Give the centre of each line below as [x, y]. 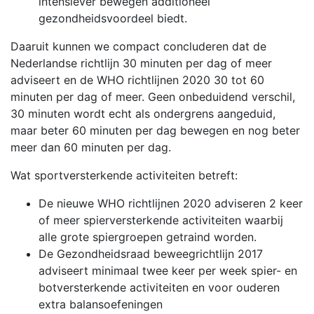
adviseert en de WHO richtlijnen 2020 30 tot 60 [137, 80]
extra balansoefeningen [101, 304]
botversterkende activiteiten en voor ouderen [159, 287]
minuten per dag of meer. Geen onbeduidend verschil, [153, 96]
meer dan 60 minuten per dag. [91, 147]
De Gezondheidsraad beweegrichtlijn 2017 [151, 253]
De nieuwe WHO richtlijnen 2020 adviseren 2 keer [171, 203]
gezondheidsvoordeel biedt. [113, 18]
